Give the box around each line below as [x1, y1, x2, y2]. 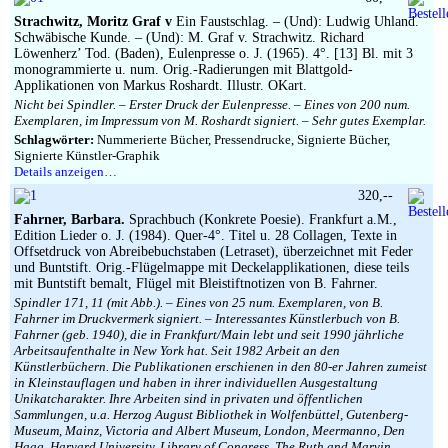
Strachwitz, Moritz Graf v [14, 14, 172, 29]
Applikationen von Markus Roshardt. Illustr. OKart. [14, 78, 307, 93]
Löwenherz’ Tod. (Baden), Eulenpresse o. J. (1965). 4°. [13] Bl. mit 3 [14, 46, 413, 61]
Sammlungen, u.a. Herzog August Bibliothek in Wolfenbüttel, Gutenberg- [14, 407, 408, 422]
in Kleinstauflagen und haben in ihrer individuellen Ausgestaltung [14, 375, 378, 390]
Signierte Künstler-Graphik [14, 148, 160, 163]
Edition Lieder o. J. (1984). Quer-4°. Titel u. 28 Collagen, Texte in [14, 228, 397, 243]
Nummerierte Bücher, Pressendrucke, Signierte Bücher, [94, 132, 390, 147]
